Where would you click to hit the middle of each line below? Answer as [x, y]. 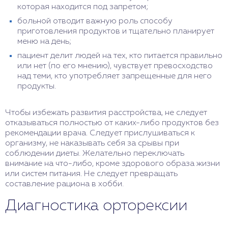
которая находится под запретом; [83, 7]
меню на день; [45, 42]
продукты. [37, 87]
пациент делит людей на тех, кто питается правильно [120, 56]
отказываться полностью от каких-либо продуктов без [112, 123]
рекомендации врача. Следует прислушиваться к [100, 133]
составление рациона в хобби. [64, 184]
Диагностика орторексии [96, 206]
